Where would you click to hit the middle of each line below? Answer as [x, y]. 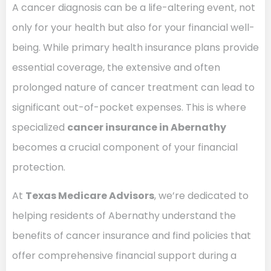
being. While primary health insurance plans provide [135, 47]
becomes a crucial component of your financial [125, 147]
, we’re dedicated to [201, 196]
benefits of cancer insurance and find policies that [132, 236]
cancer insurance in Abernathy [147, 127]
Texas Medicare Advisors [90, 196]
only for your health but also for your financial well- [133, 28]
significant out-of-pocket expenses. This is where [129, 107]
